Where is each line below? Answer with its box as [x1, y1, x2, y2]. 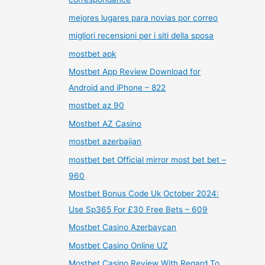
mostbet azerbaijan [69, 137, 142, 147]
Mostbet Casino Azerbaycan [69, 222, 177, 232]
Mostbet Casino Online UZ [69, 240, 169, 250]
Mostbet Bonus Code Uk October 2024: [69, 189, 219, 199]
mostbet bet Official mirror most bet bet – [69, 154, 227, 164]
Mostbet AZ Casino [69, 118, 142, 128]
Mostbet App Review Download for [69, 66, 201, 76]
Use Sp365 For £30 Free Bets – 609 [69, 205, 208, 215]
